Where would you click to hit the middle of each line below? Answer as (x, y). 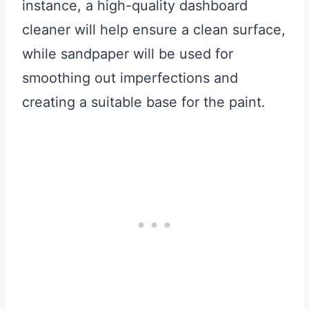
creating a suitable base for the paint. (144, 102)
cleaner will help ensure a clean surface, (154, 30)
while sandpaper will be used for (128, 54)
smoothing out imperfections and (130, 78)
